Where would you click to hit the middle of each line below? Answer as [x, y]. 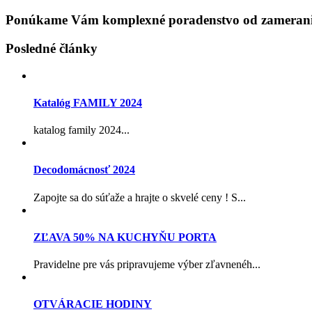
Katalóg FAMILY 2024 [88, 102]
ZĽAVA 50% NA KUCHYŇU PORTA [125, 237]
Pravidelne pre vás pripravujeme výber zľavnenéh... [147, 265]
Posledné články [52, 48]
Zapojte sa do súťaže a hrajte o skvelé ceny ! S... [140, 197]
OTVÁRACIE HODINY [93, 304]
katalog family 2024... [81, 130]
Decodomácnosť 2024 [84, 170]
